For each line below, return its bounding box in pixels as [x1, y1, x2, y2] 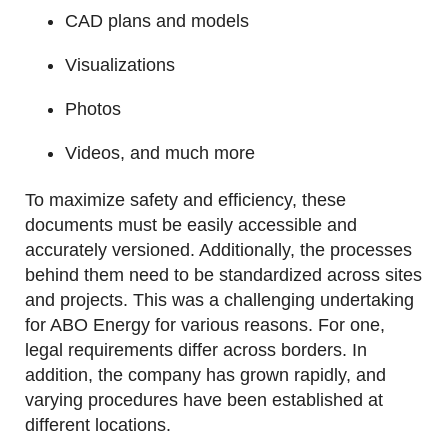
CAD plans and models [65, 11, 249, 32]
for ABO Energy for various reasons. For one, [25, 315, 385, 336]
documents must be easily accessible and [25, 215, 357, 236]
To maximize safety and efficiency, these [25, 190, 346, 211]
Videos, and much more [65, 143, 255, 164]
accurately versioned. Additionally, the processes [25, 240, 412, 261]
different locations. [25, 415, 176, 436]
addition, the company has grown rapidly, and [25, 365, 386, 386]
